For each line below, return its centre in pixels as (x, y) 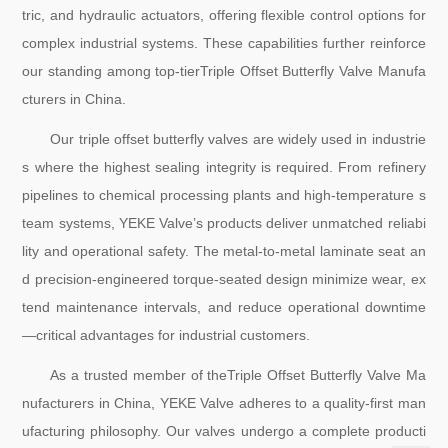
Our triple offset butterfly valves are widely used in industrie (238, 139)
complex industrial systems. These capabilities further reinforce (224, 43)
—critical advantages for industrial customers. (166, 335)
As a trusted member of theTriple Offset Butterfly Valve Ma (238, 375)
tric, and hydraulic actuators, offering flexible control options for (224, 15)
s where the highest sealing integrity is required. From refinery (224, 167)
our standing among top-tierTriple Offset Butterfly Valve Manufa (224, 71)
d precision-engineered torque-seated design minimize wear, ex (224, 279)
